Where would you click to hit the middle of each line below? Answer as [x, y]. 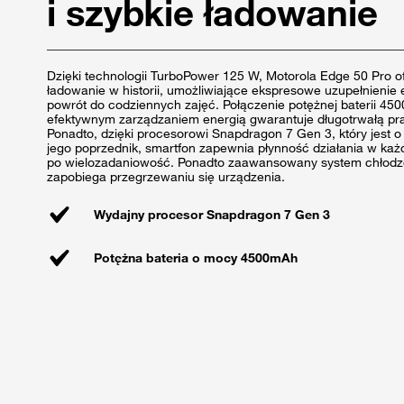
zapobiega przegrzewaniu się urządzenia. [166, 177]
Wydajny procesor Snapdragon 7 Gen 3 [212, 215]
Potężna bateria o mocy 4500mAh [196, 258]
